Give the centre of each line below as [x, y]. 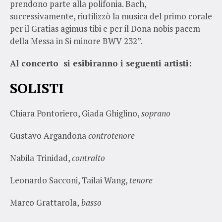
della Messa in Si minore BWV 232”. [76, 41]
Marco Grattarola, [45, 202]
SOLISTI [37, 88]
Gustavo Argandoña [49, 135]
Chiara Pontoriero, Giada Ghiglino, [76, 113]
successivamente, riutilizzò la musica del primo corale [111, 16]
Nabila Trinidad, [41, 158]
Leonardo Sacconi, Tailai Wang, [70, 180]
